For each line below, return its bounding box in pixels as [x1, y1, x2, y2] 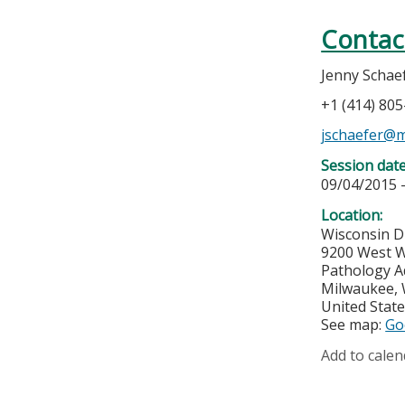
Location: [321, 205, 387, 226]
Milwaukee [321, 278, 395, 299]
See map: [321, 315, 386, 335]
